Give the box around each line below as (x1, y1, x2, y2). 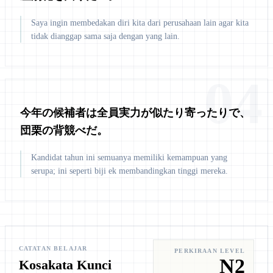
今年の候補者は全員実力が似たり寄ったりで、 (20, 107, 250, 119)
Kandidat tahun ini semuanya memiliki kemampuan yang (31, 152, 227, 162)
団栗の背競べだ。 (20, 124, 108, 137)
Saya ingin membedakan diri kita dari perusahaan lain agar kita (31, 17, 249, 27)
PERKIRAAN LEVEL (174, 247, 246, 255)
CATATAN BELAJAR (18, 245, 88, 252)
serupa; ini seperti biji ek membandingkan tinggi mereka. (31, 165, 228, 175)
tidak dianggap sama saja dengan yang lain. (31, 30, 180, 41)
